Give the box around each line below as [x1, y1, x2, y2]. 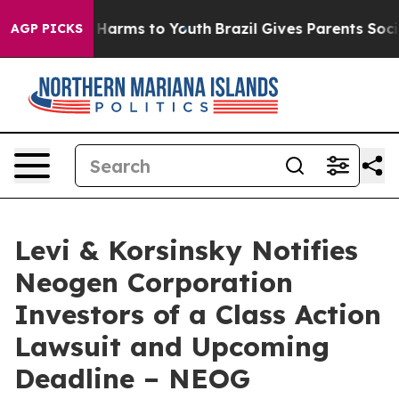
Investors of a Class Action [14, 297, 381, 331]
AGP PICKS [11, 20, 83, 37]
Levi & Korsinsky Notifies [14, 233, 358, 267]
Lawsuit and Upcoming [14, 330, 330, 363]
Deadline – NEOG [14, 362, 250, 395]
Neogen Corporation [14, 265, 293, 299]
